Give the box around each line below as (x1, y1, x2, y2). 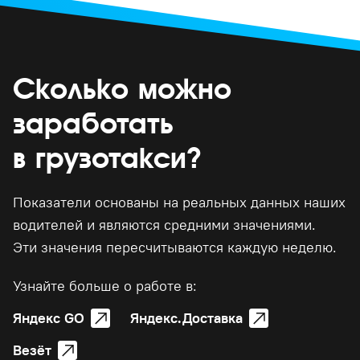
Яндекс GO (13, 308, 84, 327)
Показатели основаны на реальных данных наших (13, 192, 346, 211)
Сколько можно (13, 72, 231, 105)
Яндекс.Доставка (130, 308, 243, 327)
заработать (13, 107, 174, 140)
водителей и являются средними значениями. (13, 215, 316, 234)
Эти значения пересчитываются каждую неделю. (13, 237, 337, 256)
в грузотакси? (13, 141, 202, 174)
